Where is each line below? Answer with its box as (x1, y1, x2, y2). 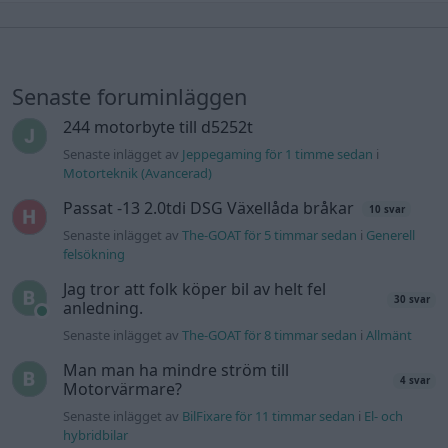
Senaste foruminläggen (12, 82, 247, 112)
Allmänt (366, 326, 413, 345)
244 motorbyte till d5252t (63, 116, 254, 139)
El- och (364, 407, 404, 426)
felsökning (63, 245, 126, 264)
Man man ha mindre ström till (63, 359, 290, 382)
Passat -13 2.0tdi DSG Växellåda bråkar (63, 197, 355, 220)
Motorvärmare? (63, 378, 183, 401)
